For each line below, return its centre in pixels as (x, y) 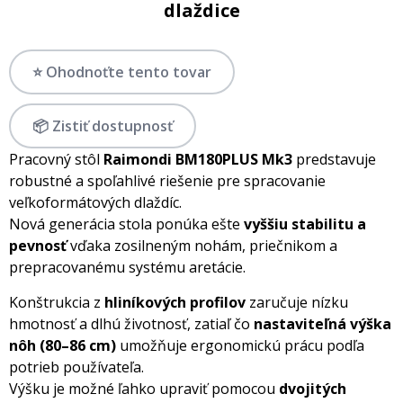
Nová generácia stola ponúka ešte (126, 224)
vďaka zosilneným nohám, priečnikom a (202, 246)
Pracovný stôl (56, 159)
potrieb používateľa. (76, 367)
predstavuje (334, 159)
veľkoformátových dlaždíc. (95, 202)
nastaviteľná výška (322, 324)
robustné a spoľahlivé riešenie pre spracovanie (167, 181)
